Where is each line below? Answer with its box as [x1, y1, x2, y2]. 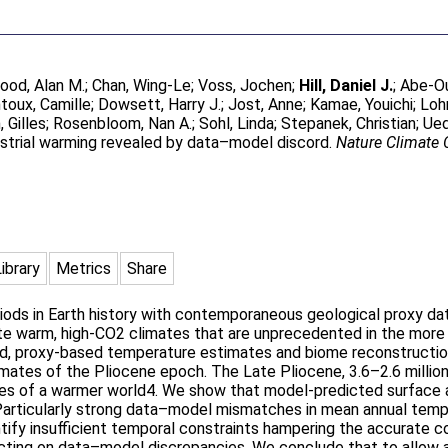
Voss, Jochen [198, 76, 293, 95]
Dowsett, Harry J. [98, 95, 222, 114]
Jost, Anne [228, 95, 304, 114]
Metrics [56, 259, 112, 278]
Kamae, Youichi [310, 95, 414, 114]
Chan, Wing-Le [92, 76, 192, 95]
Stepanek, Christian [281, 114, 417, 133]
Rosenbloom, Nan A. [53, 114, 193, 133]
